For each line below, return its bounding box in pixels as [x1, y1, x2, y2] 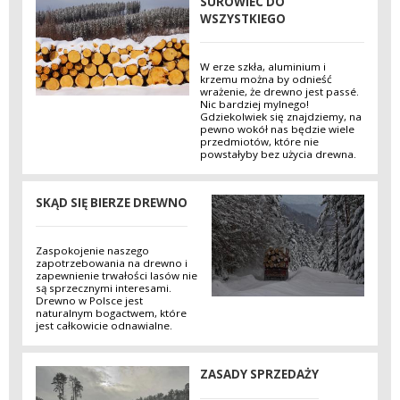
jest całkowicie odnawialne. [36, 319, 172, 333]
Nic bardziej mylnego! [200, 97, 309, 112]
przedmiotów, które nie [200, 135, 319, 149]
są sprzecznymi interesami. [36, 281, 171, 296]
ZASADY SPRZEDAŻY [200, 365, 319, 382]
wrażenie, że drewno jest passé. [200, 85, 359, 99]
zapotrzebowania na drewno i [36, 256, 187, 271]
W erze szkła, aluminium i [200, 60, 326, 74]
